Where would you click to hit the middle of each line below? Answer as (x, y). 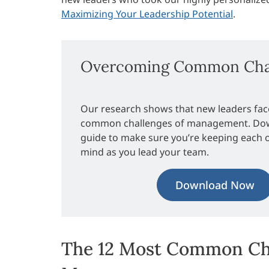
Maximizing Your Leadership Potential (147, 14)
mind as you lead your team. (145, 152)
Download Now (215, 185)
